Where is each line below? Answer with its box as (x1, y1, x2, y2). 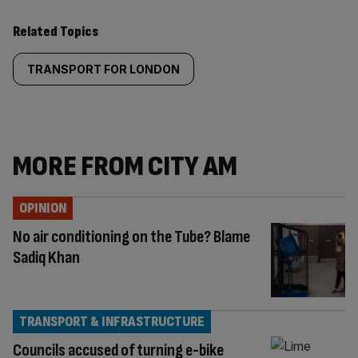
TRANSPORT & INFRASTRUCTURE (19, 312, 205, 330)
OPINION (19, 200, 66, 217)
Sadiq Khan (13, 247, 80, 268)
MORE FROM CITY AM (13, 149, 237, 184)
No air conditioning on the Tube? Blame (13, 226, 250, 248)
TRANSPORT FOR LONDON (27, 62, 180, 76)
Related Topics (13, 23, 98, 40)
